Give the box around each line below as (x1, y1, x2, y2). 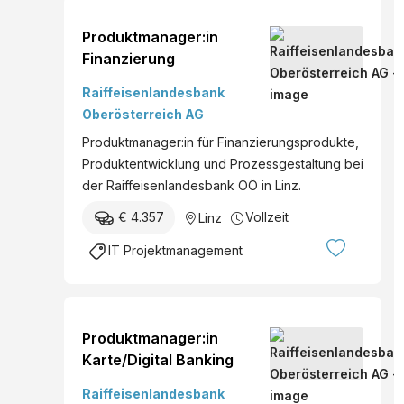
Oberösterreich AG (82, 106, 204, 122)
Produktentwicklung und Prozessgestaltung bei (82, 155, 363, 171)
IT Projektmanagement (108, 242, 243, 258)
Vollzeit (245, 208, 289, 225)
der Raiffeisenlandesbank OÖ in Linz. (82, 177, 301, 193)
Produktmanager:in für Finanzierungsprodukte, (82, 133, 359, 150)
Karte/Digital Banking (82, 350, 234, 369)
